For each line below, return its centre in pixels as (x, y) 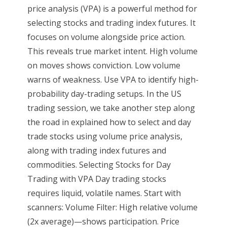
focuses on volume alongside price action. (106, 37)
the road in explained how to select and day (109, 122)
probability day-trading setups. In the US (104, 94)
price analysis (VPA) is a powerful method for (112, 9)
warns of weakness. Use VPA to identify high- (113, 80)
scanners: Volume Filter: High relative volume (112, 207)
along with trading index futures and (97, 150)
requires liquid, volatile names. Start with (104, 193)
